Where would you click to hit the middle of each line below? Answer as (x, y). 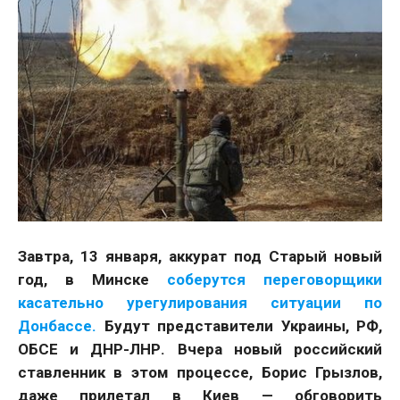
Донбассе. (57, 326)
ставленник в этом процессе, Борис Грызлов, (200, 372)
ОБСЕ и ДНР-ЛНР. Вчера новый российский (200, 349)
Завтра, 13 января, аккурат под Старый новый (200, 256)
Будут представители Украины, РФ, (239, 326)
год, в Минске (92, 279)
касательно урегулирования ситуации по (200, 303)
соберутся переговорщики (275, 279)
